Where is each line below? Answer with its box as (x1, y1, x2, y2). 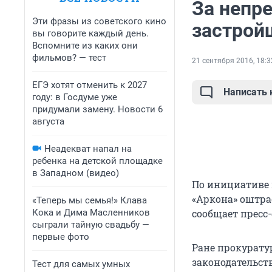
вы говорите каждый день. (32, 28, 149, 39)
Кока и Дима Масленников (32, 207, 150, 218)
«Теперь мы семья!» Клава (32, 195, 147, 206)
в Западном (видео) (32, 168, 119, 178)
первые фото (32, 231, 89, 242)
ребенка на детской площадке (32, 155, 163, 166)
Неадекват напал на (44, 143, 132, 154)
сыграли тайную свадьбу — (32, 219, 149, 230)
